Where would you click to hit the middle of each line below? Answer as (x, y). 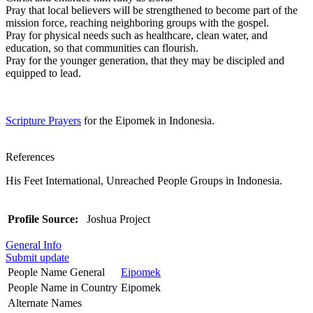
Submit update (37, 257)
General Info (34, 245)
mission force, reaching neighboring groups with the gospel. (137, 22)
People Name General (56, 272)
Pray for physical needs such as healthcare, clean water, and (137, 35)
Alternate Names (45, 303)
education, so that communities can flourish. (102, 48)
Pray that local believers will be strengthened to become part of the (152, 10)
